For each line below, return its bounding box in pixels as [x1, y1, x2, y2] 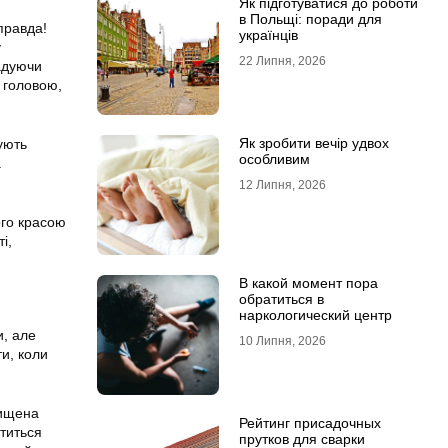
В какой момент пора [238, 275, 378, 291]
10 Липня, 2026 [238, 334, 326, 348]
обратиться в [238, 291, 324, 307]
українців [238, 27, 298, 43]
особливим [238, 151, 310, 167]
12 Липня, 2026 [238, 178, 326, 192]
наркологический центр [238, 307, 392, 323]
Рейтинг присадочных [238, 415, 381, 431]
